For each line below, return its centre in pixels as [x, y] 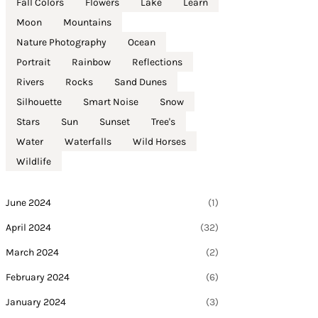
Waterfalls [88, 141]
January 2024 [35, 302]
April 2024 [28, 227]
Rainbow [91, 62]
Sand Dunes [140, 82]
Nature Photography [61, 42]
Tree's [163, 121]
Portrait [33, 62]
